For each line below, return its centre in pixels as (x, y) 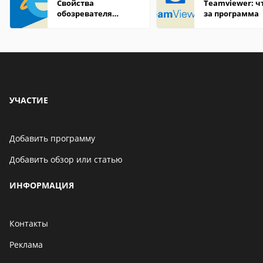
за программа (231, 14)
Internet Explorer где (98, 24)
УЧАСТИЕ (29, 100)
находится (78, 35)
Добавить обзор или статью (66, 159)
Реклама (26, 245)
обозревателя (85, 14)
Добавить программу (52, 138)
